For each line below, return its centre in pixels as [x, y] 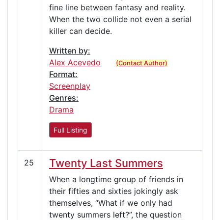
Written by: [70, 50]
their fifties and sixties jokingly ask [114, 191]
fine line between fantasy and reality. [117, 7]
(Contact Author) [141, 63]
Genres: [64, 97]
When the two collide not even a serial [120, 19]
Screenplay [70, 86]
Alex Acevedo [75, 62]
